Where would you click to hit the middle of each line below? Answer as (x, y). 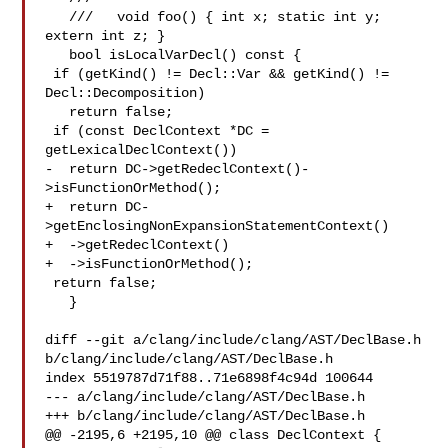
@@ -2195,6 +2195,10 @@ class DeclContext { (213, 435)
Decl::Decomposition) (125, 93)
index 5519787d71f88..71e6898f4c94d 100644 (209, 378)
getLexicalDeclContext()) (141, 150)
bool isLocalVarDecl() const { (57, 55)
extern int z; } (105, 36)
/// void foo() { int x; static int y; (57, 17)
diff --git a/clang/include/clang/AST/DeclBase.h (233, 340)
